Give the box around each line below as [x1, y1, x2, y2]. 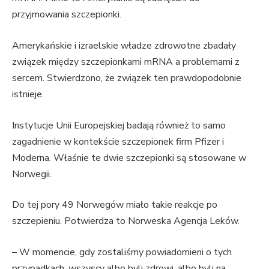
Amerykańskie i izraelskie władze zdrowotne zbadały [12, 38, 236, 52]
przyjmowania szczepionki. [12, 8, 121, 22]
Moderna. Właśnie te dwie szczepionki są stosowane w [12, 151, 246, 165]
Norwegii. [12, 167, 52, 181]
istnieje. [12, 87, 44, 101]
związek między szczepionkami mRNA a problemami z [12, 55, 240, 68]
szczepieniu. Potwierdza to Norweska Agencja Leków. [12, 214, 240, 228]
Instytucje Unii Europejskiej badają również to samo [12, 118, 226, 132]
